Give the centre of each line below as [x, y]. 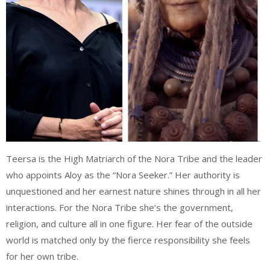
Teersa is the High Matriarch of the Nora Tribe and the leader [134, 158]
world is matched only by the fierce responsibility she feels [128, 240]
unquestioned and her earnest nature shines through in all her [133, 191]
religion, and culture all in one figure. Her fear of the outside [129, 223]
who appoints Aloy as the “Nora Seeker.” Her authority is [123, 174]
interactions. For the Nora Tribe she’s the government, [120, 207]
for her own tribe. [42, 256]
